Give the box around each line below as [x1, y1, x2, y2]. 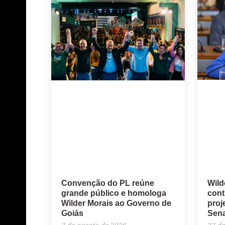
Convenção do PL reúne [61, 179, 154, 188]
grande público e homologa [61, 189, 166, 198]
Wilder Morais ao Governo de [61, 199, 171, 208]
